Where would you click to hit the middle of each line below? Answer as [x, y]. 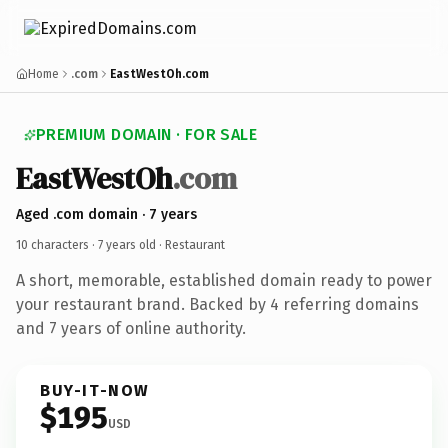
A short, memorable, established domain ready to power [224, 280]
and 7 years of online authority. [131, 328]
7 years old [127, 244]
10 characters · [57, 244]
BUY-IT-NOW [95, 390]
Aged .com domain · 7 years [106, 214]
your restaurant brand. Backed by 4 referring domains [217, 304]
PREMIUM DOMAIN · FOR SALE [146, 134]
